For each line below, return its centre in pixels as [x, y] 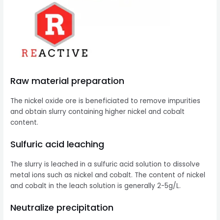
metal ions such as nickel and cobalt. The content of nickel [108, 175]
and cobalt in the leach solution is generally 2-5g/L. [96, 186]
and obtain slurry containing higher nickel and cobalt [98, 112]
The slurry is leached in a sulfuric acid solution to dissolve [105, 165]
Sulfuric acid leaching [57, 144]
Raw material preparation [68, 81]
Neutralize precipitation [62, 208]
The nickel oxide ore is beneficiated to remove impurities [106, 101]
